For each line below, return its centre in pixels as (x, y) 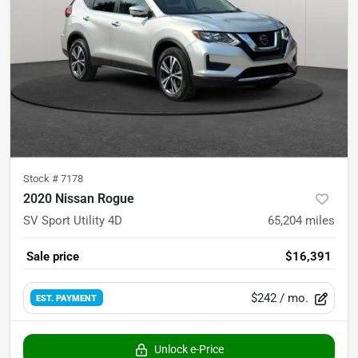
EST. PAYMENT (67, 298)
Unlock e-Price (189, 349)
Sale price (53, 256)
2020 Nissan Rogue (79, 198)
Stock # (42, 178)
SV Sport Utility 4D (73, 220)
